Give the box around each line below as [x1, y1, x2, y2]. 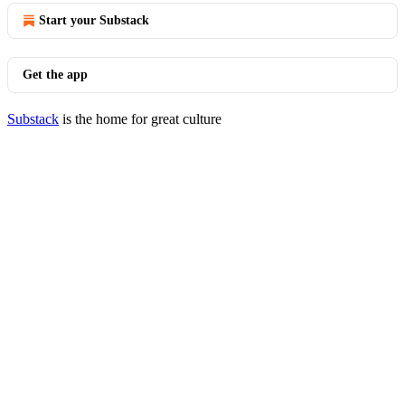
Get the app [23, 68, 88, 81]
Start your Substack [39, 14, 149, 27]
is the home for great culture [59, 111, 221, 127]
